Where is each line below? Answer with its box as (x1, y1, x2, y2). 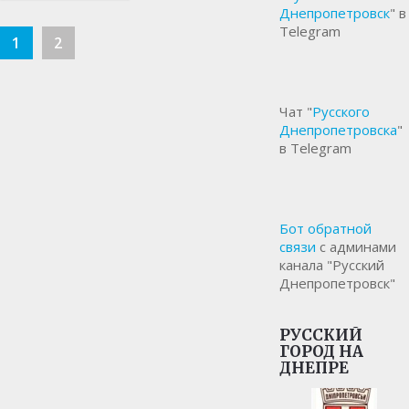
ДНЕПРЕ (279, 358, 350, 379)
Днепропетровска (279, 121, 398, 140)
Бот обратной (279, 219, 372, 238)
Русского (312, 102, 371, 121)
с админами (316, 237, 397, 257)
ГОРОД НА (279, 341, 364, 362)
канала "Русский (279, 256, 385, 275)
